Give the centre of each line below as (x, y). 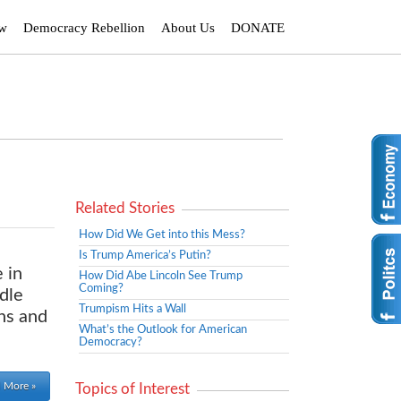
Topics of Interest (132, 389)
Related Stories (125, 208)
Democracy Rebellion (84, 28)
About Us (188, 28)
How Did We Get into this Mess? (162, 235)
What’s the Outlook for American (163, 330)
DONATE (258, 28)
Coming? (101, 289)
